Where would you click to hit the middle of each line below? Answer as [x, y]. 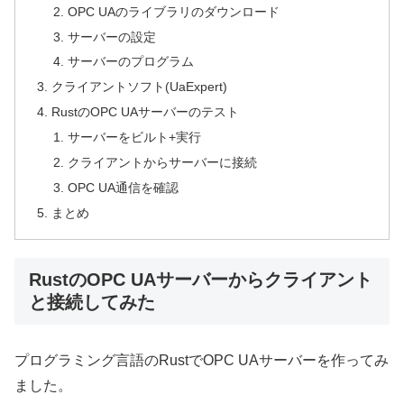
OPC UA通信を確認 [123, 187]
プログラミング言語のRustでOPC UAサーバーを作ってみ [202, 360]
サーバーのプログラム [130, 62]
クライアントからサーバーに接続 [162, 162]
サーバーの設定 [111, 37]
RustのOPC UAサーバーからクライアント [201, 280]
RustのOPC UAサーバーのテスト [146, 112]
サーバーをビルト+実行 [134, 138]
